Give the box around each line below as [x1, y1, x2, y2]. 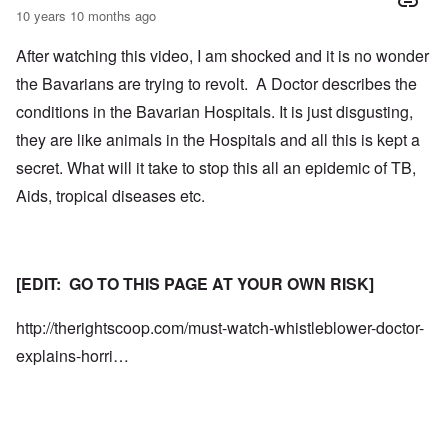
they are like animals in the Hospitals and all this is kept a [16, 128, 420, 152]
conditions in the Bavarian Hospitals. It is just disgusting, [16, 100, 413, 124]
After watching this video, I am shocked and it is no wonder [16, 44, 429, 68]
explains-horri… [16, 344, 129, 368]
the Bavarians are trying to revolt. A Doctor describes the [16, 72, 417, 96]
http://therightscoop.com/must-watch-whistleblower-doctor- [16, 316, 424, 340]
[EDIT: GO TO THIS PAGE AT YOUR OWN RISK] [16, 272, 374, 296]
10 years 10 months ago [16, 6, 156, 26]
